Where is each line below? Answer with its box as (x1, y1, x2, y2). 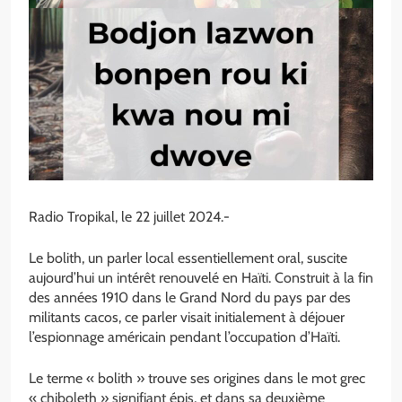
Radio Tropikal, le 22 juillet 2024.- (29, 208, 230, 226)
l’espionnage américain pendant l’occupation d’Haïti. (29, 328, 340, 346)
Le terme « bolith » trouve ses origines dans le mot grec (29, 370, 365, 388)
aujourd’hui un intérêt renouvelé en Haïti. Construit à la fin (29, 269, 373, 287)
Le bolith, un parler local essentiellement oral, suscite (29, 249, 347, 267)
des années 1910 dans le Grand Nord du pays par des (29, 289, 351, 307)
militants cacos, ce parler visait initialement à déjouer (29, 309, 345, 327)
